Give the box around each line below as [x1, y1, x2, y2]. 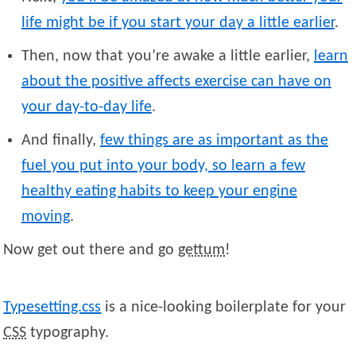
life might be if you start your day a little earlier [21, 15, 335, 32]
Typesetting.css [3, 300, 102, 316]
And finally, [21, 133, 100, 149]
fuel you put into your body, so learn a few [21, 158, 305, 175]
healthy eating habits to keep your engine [21, 184, 297, 200]
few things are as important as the [99, 133, 328, 149]
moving [21, 209, 70, 226]
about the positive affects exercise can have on [21, 74, 331, 91]
